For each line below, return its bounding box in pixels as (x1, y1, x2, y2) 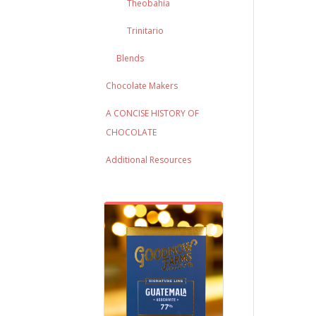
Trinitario (127, 25, 164, 37)
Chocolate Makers (106, 80, 178, 92)
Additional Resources (106, 154, 192, 166)
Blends (116, 52, 145, 64)
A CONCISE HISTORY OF (106, 107, 200, 119)
